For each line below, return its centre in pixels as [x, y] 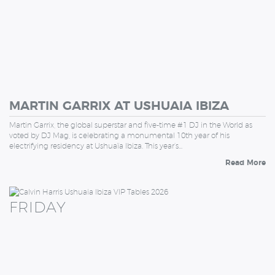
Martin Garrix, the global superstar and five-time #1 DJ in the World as [131, 125]
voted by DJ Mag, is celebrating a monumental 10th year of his [119, 135]
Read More [246, 162]
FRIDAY [38, 207]
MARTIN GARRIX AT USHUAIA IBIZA [119, 106]
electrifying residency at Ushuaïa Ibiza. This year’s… [96, 145]
